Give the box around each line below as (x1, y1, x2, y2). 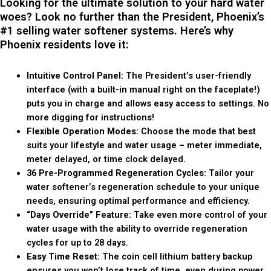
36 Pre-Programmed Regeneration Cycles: (26, 167, 209, 178)
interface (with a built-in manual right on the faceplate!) (26, 83, 260, 95)
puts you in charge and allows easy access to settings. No (26, 97, 269, 109)
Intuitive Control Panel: (26, 70, 123, 81)
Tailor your (208, 167, 254, 178)
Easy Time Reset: (26, 250, 100, 262)
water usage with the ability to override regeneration (26, 223, 247, 234)
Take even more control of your (131, 209, 267, 220)
